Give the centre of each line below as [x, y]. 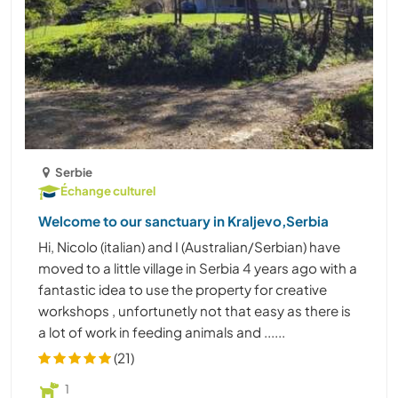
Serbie [74, 172]
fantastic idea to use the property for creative [183, 290]
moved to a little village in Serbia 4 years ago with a [198, 268]
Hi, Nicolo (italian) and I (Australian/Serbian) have [189, 247]
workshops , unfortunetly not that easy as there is [195, 311]
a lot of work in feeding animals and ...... [162, 332]
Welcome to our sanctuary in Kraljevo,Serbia [183, 221]
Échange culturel [108, 191]
